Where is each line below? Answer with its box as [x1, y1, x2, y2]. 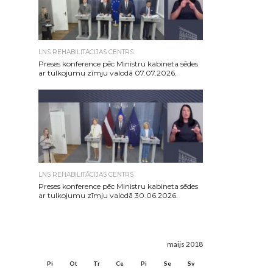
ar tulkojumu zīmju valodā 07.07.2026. [38, 68, 177, 77]
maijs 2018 [167, 239, 203, 249]
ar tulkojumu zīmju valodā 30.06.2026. [38, 191, 178, 200]
